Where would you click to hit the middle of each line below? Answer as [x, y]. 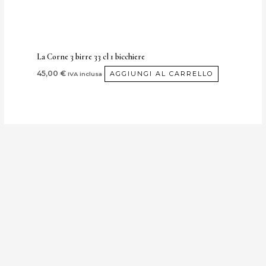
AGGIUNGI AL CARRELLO [162, 74]
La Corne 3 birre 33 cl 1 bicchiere [91, 57]
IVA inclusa [85, 74]
